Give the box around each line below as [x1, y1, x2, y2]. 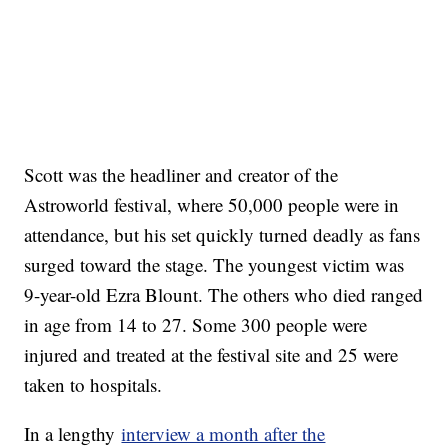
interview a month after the [121, 420, 326, 446]
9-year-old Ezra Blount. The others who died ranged [24, 281, 424, 307]
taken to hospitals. [24, 371, 169, 397]
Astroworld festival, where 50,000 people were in [24, 191, 400, 217]
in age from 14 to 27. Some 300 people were [24, 311, 368, 337]
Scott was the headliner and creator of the [24, 161, 339, 187]
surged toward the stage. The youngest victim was [24, 251, 405, 277]
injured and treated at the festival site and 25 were [24, 341, 399, 367]
